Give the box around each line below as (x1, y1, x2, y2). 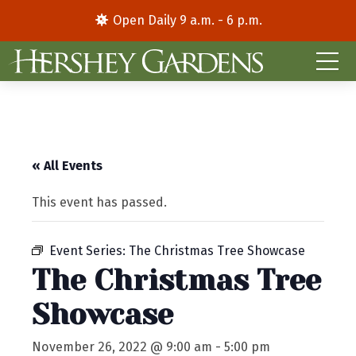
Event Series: (49, 243, 129, 259)
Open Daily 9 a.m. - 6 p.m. (110, 13, 263, 28)
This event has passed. (32, 195, 167, 211)
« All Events (32, 158, 103, 174)
